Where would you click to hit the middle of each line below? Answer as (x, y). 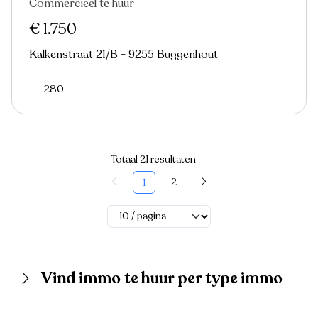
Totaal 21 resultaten (153, 159)
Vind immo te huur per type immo (162, 278)
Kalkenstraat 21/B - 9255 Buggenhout (124, 54)
